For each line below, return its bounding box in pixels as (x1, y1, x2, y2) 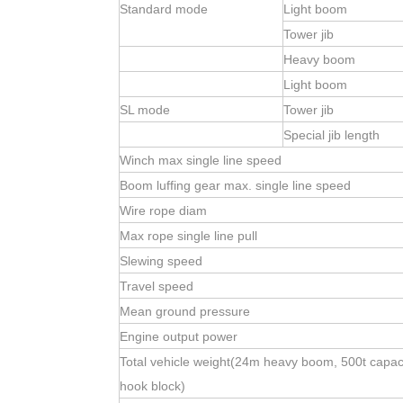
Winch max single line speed (120, 153, 282, 167)
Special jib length (283, 128, 380, 142)
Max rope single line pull (120, 228, 257, 243)
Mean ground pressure (120, 304, 250, 318)
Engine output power (120, 329, 237, 344)
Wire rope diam (120, 203, 207, 218)
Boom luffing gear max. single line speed (120, 178, 351, 193)
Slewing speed (120, 254, 202, 268)
